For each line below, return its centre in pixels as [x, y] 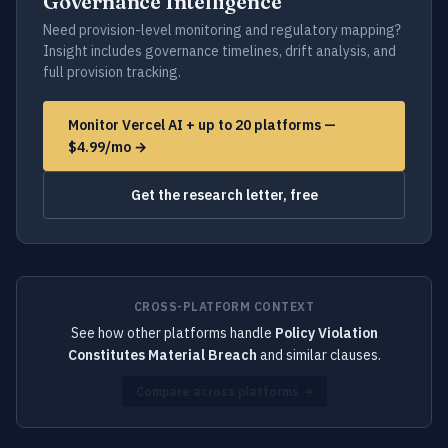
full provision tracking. [112, 72]
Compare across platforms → [224, 391]
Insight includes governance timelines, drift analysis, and [219, 51]
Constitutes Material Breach [162, 355]
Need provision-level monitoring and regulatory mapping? [222, 30]
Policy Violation [326, 333]
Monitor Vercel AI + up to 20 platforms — [202, 125]
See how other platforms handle [172, 333]
